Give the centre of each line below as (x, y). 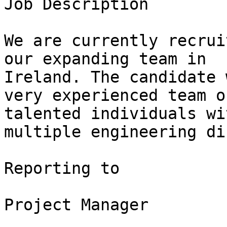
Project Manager (76, 205)
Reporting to (62, 168)
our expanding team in (105, 59)
